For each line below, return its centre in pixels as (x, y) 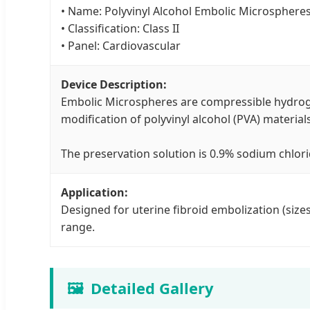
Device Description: (114, 85)
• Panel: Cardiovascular (121, 46)
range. (78, 227)
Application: (94, 193)
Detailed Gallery (152, 288)
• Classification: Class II (120, 29)
